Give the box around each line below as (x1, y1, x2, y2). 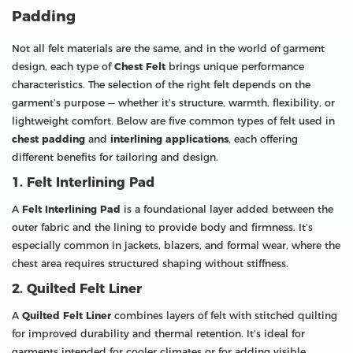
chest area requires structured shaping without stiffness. (12, 257, 288, 269)
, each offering (229, 132, 298, 145)
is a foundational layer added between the (121, 203, 333, 215)
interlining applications (110, 132, 229, 145)
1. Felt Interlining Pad (12, 173, 154, 190)
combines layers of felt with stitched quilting (111, 309, 337, 321)
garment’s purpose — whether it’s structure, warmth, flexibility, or (12, 96, 335, 109)
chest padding (12, 132, 85, 145)
